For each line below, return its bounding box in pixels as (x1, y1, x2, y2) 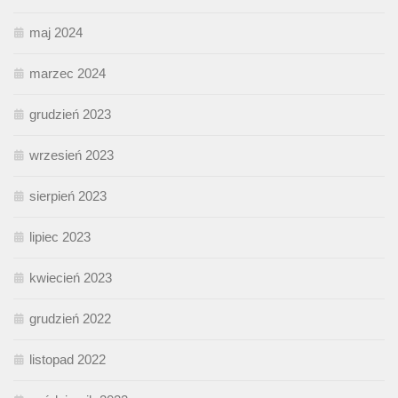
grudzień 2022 (29, 311, 111, 327)
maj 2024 (29, 25, 83, 41)
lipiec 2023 (29, 229, 91, 245)
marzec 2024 (29, 66, 106, 82)
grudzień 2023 (29, 107, 111, 123)
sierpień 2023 (29, 188, 107, 204)
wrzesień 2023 (29, 147, 114, 163)
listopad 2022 (29, 352, 106, 368)
